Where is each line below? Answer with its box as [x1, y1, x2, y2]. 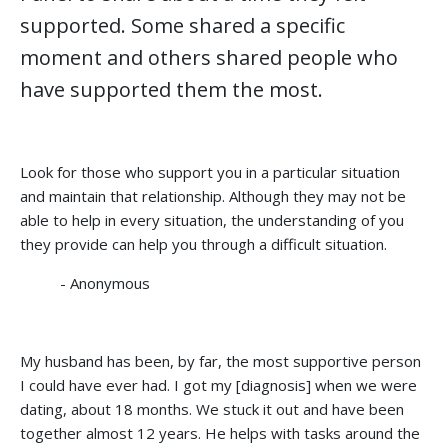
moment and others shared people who [20, 43, 398, 71]
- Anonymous [60, 272, 150, 293]
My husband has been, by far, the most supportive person [20, 350, 421, 371]
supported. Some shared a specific [20, 11, 345, 39]
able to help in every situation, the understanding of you [20, 209, 404, 230]
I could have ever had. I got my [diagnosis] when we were [20, 374, 417, 395]
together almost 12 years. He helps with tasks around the [20, 422, 420, 443]
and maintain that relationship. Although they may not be [20, 185, 406, 206]
